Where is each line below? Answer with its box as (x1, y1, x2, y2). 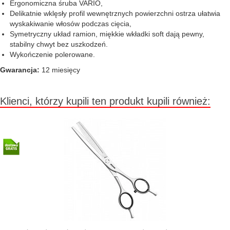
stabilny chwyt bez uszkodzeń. (10, 40, 108, 48)
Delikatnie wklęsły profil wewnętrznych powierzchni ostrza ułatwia (10, 9, 220, 17)
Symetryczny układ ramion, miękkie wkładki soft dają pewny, (10, 30, 204, 38)
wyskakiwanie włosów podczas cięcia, (10, 20, 131, 28)
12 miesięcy (40, 66, 80, 74)
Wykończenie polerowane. (10, 50, 95, 59)
